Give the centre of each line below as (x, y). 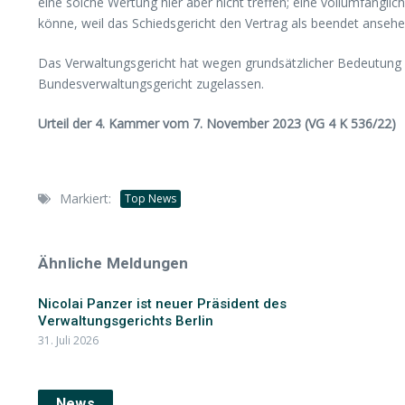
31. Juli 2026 (68, 340)
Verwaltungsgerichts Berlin (126, 321)
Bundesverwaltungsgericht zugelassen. (151, 84)
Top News (151, 198)
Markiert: (85, 198)
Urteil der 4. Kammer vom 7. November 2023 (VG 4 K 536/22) (217, 123)
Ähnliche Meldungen (113, 263)
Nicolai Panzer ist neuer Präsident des (162, 304)
